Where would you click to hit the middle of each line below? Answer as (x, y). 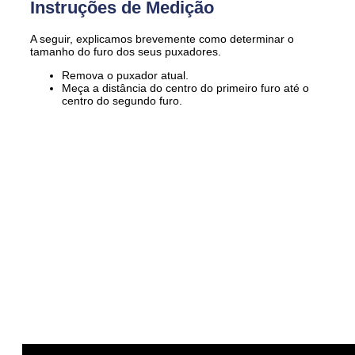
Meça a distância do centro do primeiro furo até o (185, 88)
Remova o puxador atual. (125, 75)
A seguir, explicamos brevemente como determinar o (162, 38)
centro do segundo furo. (122, 100)
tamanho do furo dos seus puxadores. (126, 51)
